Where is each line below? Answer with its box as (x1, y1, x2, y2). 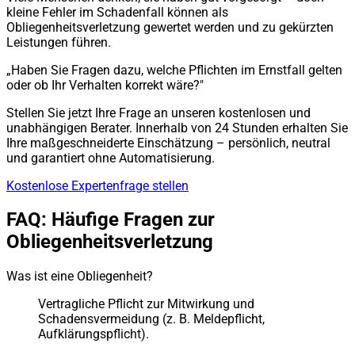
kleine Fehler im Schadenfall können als (6, 4, 228, 20)
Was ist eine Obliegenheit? (6, 269, 153, 284)
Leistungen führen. (6, 34, 111, 50)
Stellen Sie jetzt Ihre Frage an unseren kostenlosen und (6, 105, 311, 120)
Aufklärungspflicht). (38, 326, 149, 342)
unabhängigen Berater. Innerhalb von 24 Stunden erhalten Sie (6, 120, 348, 136)
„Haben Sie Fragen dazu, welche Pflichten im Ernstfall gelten (6, 62, 342, 78)
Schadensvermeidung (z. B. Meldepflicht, (38, 311, 265, 327)
